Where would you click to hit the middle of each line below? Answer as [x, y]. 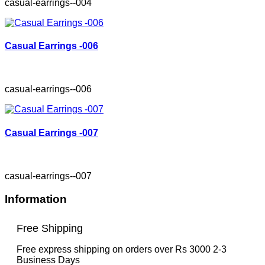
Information [36, 199]
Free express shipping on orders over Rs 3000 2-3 [122, 250]
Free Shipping [50, 229]
